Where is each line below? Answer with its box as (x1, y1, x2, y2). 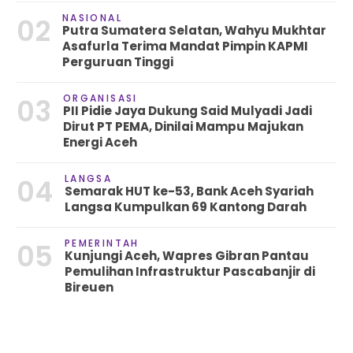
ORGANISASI (62, 91, 138, 106)
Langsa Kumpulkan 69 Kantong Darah (64, 199, 307, 216)
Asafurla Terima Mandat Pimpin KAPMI (61, 38, 308, 55)
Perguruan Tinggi (61, 54, 173, 71)
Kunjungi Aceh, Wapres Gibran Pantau (64, 247, 309, 265)
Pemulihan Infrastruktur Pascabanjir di (64, 263, 315, 281)
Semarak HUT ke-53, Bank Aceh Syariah (64, 183, 314, 200)
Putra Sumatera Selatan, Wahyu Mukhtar (61, 22, 326, 39)
